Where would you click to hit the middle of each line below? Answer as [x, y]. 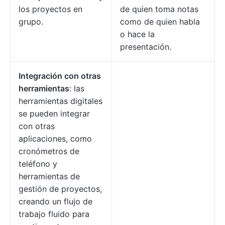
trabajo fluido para [54, 214]
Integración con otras [60, 76]
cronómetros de [49, 151]
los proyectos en [50, 9]
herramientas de [49, 177]
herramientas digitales [61, 101]
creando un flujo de [55, 202]
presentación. [146, 47]
